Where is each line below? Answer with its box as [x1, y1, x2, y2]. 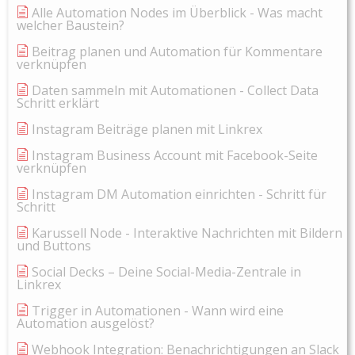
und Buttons [17, 237, 91, 255]
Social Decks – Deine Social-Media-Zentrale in [32, 263, 301, 281]
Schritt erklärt [17, 94, 99, 113]
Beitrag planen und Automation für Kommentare [32, 43, 323, 61]
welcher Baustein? [17, 17, 124, 35]
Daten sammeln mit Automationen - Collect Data [32, 82, 319, 100]
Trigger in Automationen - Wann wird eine [32, 302, 284, 320]
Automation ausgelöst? [17, 315, 155, 333]
